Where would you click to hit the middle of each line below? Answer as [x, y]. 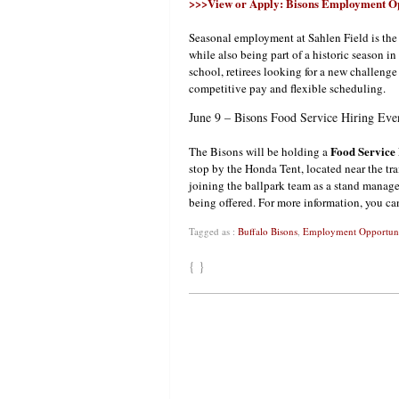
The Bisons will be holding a [260, 152]
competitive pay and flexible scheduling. [287, 89]
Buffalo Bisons [268, 232]
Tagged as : [213, 232]
